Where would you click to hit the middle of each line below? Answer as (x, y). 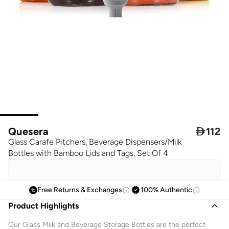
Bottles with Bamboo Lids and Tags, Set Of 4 (88, 153)
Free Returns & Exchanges (79, 190)
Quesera (29, 131)
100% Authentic (166, 190)
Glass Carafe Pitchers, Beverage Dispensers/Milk (95, 142)
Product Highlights (43, 205)
